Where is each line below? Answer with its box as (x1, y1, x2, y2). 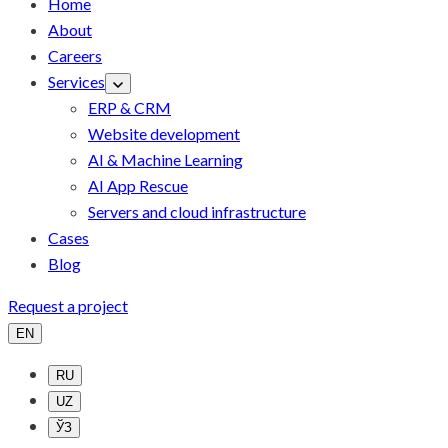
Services (48, 72, 105, 92)
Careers (48, 46, 102, 66)
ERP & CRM (88, 98, 171, 118)
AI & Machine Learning (88, 150, 243, 170)
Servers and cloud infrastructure (88, 202, 306, 222)
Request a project (8, 296, 128, 316)
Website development (88, 124, 240, 144)
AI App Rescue (88, 176, 188, 196)
